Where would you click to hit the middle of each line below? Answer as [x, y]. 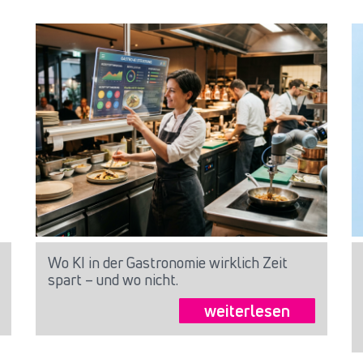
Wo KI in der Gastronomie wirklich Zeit [168, 263]
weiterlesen [247, 311]
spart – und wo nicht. [113, 280]
